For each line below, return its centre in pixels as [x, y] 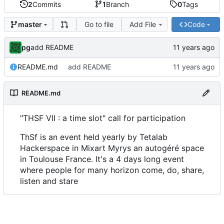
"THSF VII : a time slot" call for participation [103, 118]
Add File [143, 24]
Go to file [99, 24]
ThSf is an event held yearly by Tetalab [94, 137]
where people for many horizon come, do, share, [112, 170]
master [30, 24]
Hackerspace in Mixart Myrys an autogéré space [112, 148]
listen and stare [49, 181]
